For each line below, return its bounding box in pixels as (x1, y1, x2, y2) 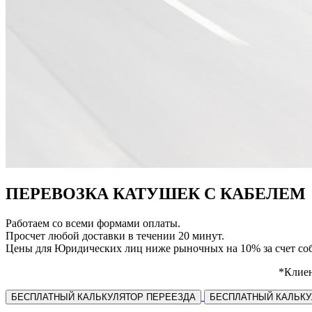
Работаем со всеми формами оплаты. (6, 217, 180, 229)
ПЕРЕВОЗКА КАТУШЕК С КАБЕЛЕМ (6, 184, 306, 203)
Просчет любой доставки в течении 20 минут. (6, 229, 224, 242)
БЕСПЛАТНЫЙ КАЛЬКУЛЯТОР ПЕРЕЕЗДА (11, 291, 196, 302)
